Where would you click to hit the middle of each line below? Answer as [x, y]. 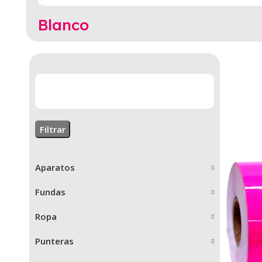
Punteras [54, 241]
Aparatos [55, 168]
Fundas [50, 192]
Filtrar [53, 129]
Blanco [63, 25]
